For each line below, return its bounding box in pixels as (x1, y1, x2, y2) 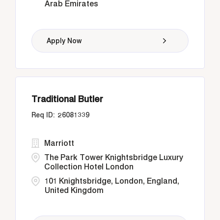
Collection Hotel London (44, 162, 134, 171)
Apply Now (47, 37, 82, 45)
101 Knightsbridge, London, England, (45, 176, 180, 186)
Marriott (44, 138, 75, 148)
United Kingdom (45, 186, 104, 195)
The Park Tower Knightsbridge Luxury (44, 153, 184, 162)
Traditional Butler (31, 94, 104, 104)
